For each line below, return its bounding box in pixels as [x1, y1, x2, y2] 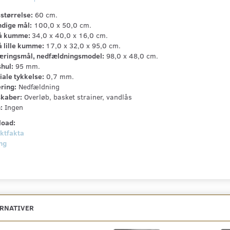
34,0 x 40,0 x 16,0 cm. [31, 30, 108, 41]
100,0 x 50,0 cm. [31, 20, 91, 30]
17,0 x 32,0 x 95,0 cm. [45, 41, 121, 51]
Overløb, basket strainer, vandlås [22, 92, 132, 102]
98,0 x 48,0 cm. [104, 51, 158, 61]
